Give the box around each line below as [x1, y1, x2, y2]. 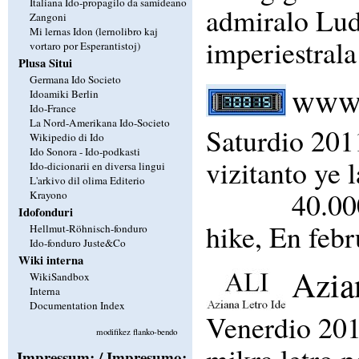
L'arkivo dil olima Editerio [29, 172, 145, 188]
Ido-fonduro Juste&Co [29, 235, 126, 250]
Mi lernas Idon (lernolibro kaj [29, 23, 158, 38]
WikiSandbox [29, 268, 90, 284]
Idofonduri [18, 203, 73, 220]
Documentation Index [29, 297, 125, 313]
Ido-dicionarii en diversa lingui [29, 158, 165, 173]
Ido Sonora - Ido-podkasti [29, 143, 140, 159]
